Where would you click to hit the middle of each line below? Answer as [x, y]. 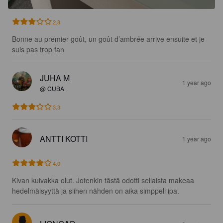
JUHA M [55, 78]
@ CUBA [52, 89]
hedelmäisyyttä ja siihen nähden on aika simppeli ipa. [96, 191]
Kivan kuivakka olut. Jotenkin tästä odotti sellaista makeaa [104, 180]
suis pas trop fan [38, 50]
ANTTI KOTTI [64, 139]
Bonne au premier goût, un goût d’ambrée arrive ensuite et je [109, 39]
